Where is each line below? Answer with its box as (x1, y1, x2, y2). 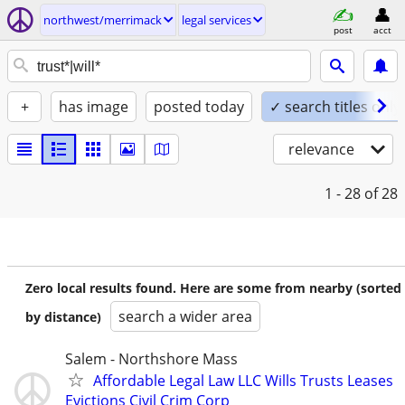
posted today (154, 97, 244, 117)
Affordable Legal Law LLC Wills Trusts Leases (93, 371, 393, 391)
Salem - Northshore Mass (65, 349, 238, 369)
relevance (288, 139, 354, 159)
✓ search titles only (269, 97, 400, 117)
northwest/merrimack (43, 12, 162, 28)
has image (59, 97, 128, 117)
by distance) (25, 308, 101, 325)
